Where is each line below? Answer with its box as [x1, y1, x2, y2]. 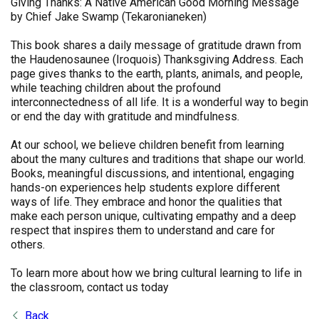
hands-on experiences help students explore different [11, 181, 280, 194]
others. [11, 238, 45, 251]
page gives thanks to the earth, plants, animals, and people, [11, 67, 303, 80]
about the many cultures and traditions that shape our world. [11, 152, 305, 166]
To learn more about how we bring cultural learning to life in [11, 266, 302, 280]
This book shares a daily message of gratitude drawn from [11, 38, 301, 52]
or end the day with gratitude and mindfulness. [11, 110, 239, 123]
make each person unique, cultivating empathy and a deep [11, 209, 296, 223]
